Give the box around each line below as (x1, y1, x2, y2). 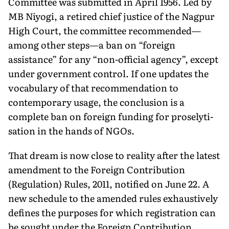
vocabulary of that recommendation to (8, 80, 178, 95)
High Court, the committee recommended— (8, 23, 201, 37)
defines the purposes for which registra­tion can (8, 205, 216, 219)
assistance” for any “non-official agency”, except (8, 52, 218, 66)
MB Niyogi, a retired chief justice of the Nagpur (8, 9, 215, 23)
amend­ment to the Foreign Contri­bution (8, 162, 185, 176)
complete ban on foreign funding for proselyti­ (8, 109, 213, 123)
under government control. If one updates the (8, 66, 209, 80)
